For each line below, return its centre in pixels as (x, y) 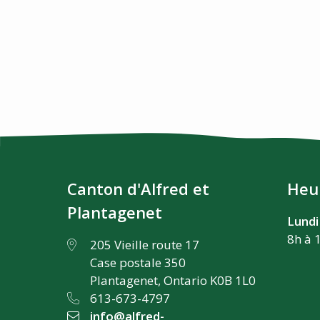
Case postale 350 (138, 262)
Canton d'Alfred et (139, 188)
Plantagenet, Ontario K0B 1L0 (173, 280)
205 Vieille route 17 (145, 244)
